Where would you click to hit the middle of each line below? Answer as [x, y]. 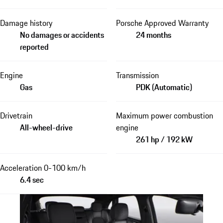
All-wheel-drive [46, 127]
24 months [153, 35]
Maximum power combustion [164, 115]
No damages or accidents [62, 35]
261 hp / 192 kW [164, 139]
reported [34, 47]
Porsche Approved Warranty [162, 23]
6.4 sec [32, 179]
